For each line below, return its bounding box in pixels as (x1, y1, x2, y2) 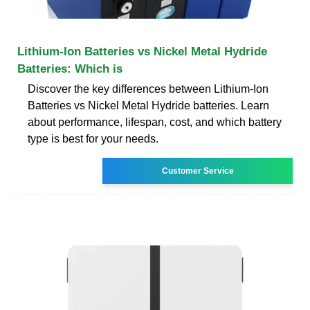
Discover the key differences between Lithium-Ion (28, 82, 268, 95)
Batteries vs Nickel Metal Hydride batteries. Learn (28, 99, 269, 111)
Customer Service (161, 165, 234, 176)
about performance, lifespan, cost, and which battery (28, 116, 282, 128)
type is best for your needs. (28, 132, 158, 145)
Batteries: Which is (17, 62, 122, 75)
